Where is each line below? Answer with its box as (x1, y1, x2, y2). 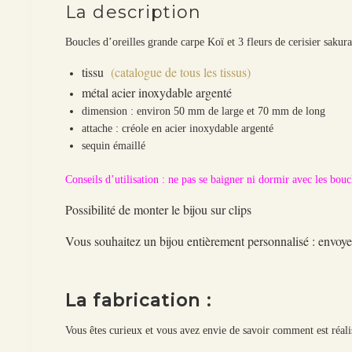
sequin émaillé (82, 139, 146, 152)
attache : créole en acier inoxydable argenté (82, 122, 274, 134)
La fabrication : (65, 289, 217, 311)
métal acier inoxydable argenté (82, 83, 233, 101)
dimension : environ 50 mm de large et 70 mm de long (82, 104, 326, 117)
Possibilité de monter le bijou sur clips (65, 200, 252, 218)
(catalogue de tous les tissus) (111, 63, 251, 80)
